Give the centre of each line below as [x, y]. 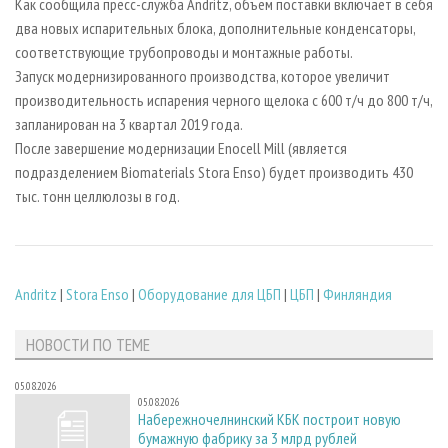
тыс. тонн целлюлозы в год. [97, 195]
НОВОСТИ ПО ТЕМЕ [87, 344]
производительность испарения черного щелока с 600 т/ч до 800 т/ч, [223, 99]
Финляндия [357, 294]
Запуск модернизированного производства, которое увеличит [202, 75]
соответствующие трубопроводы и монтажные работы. [184, 51]
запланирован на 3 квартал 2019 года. [129, 123]
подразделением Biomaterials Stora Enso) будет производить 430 [214, 171]
